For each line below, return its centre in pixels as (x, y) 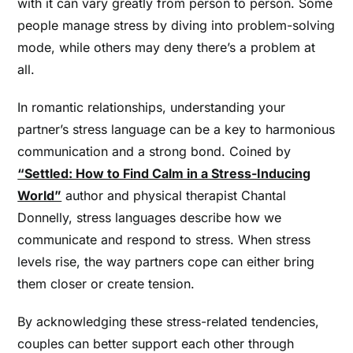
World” (40, 195)
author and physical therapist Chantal (174, 195)
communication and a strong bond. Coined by (154, 151)
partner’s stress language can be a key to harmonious (176, 129)
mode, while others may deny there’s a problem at (167, 47)
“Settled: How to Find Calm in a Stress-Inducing (164, 173)
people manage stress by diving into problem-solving (176, 25)
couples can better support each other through (156, 343)
